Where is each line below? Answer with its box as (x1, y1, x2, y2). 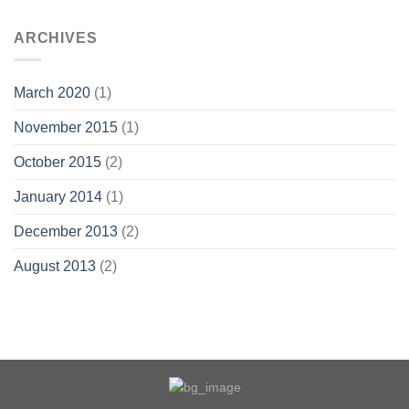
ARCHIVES (14, 29, 98, 46)
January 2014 (14, 189, 102, 205)
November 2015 (14, 120, 118, 136)
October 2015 (14, 154, 101, 171)
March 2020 (14, 85, 90, 101)
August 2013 (14, 258, 96, 275)
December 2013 (14, 224, 118, 240)
